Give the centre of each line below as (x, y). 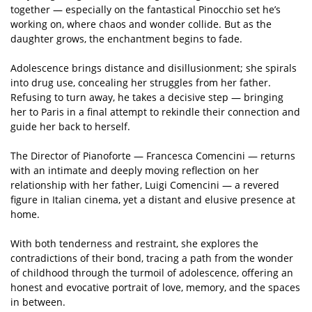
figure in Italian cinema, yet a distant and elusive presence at (153, 200)
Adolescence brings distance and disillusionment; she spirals (154, 68)
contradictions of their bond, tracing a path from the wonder (152, 258)
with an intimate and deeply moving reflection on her (135, 170)
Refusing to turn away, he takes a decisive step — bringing (147, 97)
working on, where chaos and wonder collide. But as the (141, 24)
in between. (38, 302)
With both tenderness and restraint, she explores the (134, 243)
